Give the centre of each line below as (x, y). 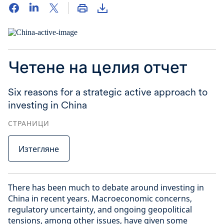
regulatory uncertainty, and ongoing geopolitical (100, 209)
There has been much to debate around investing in (106, 187)
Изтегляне (39, 149)
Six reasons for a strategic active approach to (108, 92)
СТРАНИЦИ (29, 123)
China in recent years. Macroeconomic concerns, (100, 198)
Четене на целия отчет (98, 67)
